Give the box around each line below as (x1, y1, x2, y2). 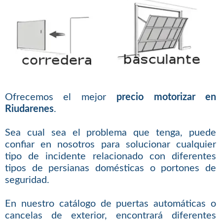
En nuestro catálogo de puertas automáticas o (4, 198, 217, 209)
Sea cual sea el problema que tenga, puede (4, 127, 217, 138)
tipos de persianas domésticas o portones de (4, 163, 217, 173)
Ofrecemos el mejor (4, 92, 116, 102)
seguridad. (4, 175, 49, 185)
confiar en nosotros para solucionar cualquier (4, 139, 217, 149)
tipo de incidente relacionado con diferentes (4, 151, 217, 161)
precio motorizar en (116, 92, 217, 102)
